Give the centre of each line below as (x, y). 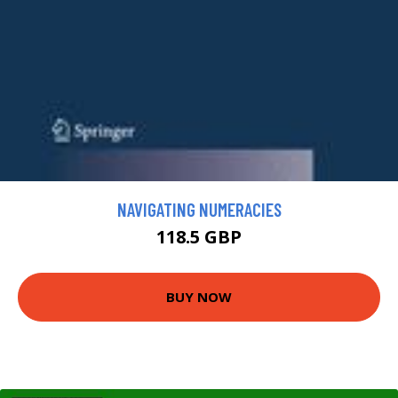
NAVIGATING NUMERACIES (199, 209)
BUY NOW (199, 297)
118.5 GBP (199, 236)
